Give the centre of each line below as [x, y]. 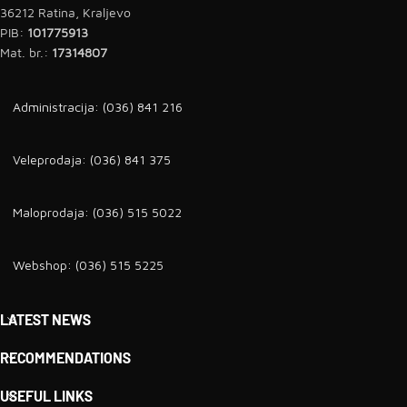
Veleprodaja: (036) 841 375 [92, 159]
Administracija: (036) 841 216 [98, 106]
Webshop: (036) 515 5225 [88, 264]
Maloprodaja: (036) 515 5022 [97, 212]
